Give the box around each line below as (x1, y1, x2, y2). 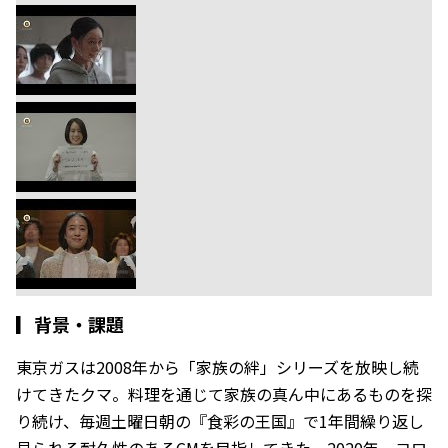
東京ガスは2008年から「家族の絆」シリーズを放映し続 (16, 354, 419, 379)
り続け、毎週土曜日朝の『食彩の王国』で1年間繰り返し (16, 408, 424, 433)
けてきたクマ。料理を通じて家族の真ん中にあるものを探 (16, 381, 432, 406)
